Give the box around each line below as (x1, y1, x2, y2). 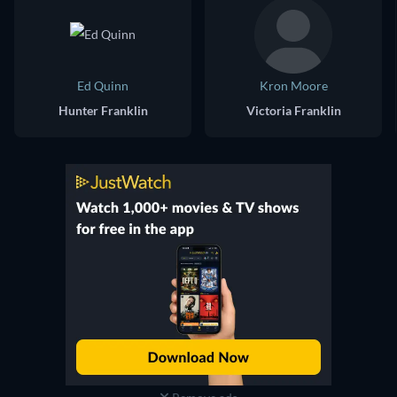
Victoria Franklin (245, 102, 341, 118)
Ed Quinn (77, 77, 128, 93)
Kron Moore (259, 77, 328, 93)
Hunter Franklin (58, 102, 148, 118)
